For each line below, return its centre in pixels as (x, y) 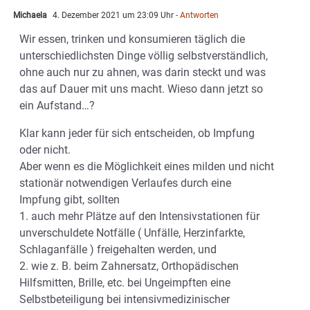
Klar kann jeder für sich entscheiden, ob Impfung (137, 134)
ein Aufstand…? (57, 106)
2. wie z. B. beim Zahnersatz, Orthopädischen (129, 266)
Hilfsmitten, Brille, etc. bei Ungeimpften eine (125, 283)
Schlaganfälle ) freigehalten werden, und (118, 250)
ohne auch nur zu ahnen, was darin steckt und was (143, 73)
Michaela (30, 16)
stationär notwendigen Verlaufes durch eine (125, 183)
